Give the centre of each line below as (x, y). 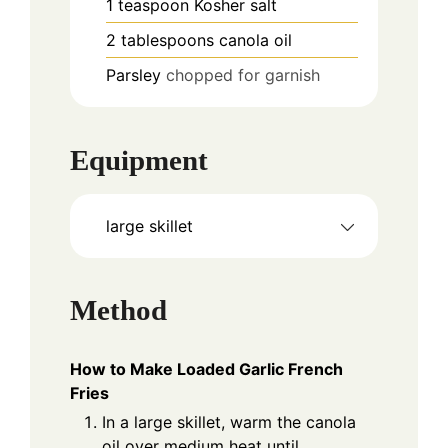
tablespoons (167, 40)
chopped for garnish (243, 75)
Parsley (133, 75)
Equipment (139, 159)
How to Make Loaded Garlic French (206, 369)
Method (118, 310)
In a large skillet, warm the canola (229, 422)
